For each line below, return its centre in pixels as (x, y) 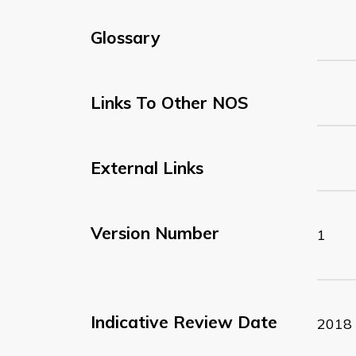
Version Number (155, 232)
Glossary (126, 37)
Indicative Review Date (184, 321)
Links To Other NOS (170, 102)
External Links (147, 167)
